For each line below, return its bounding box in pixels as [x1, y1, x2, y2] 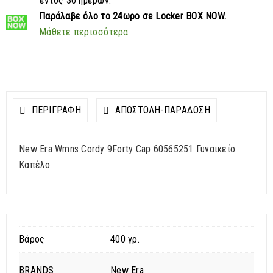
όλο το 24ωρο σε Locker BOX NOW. [80, 10, 226, 22]
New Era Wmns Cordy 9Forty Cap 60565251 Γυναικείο [19, 143, 235, 155]
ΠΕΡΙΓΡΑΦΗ [29, 104, 81, 116]
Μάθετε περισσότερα [39, 26, 129, 38]
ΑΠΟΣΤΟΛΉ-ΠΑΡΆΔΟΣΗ [112, 104, 210, 116]
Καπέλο [19, 159, 51, 171]
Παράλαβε [39, 10, 80, 22]
